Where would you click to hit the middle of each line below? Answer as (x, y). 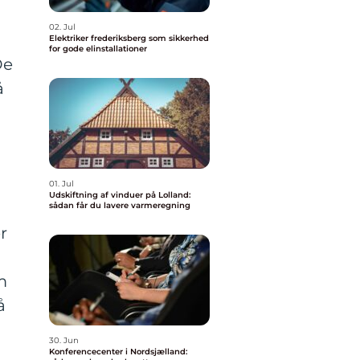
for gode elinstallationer (98, 49)
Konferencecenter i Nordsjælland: (118, 352)
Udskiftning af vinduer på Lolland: (120, 195)
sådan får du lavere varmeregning (120, 205)
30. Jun (64, 340)
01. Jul (61, 184)
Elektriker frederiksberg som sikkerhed (129, 38)
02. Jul (62, 27)
